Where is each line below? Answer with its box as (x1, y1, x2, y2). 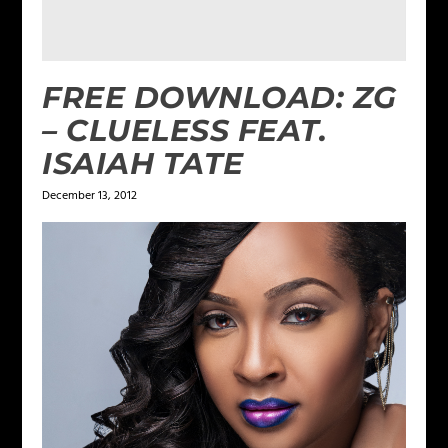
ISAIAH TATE (42, 144, 244, 182)
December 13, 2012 (42, 185, 138, 206)
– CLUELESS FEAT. (42, 111, 328, 149)
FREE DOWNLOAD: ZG (42, 78, 397, 116)
